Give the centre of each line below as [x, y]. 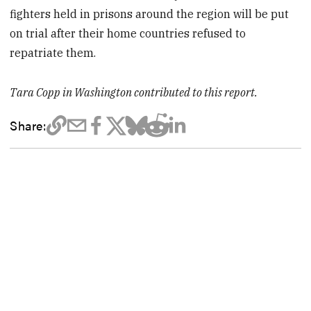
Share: [28, 125]
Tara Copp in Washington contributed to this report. [134, 92]
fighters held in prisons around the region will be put [150, 14]
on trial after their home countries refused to [128, 34]
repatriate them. [53, 53]
